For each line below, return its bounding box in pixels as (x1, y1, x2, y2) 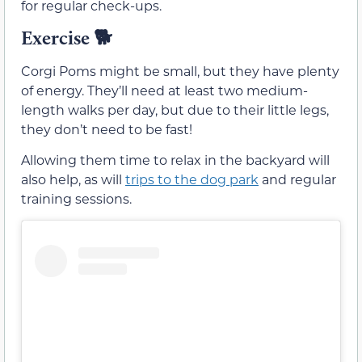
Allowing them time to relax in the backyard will (21, 151, 330, 169)
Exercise (21, 25, 94, 49)
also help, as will (21, 170, 125, 188)
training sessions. (21, 190, 132, 208)
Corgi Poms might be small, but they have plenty (21, 61, 339, 79)
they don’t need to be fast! (21, 120, 192, 137)
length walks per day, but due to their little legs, (21, 100, 329, 118)
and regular (259, 170, 336, 188)
